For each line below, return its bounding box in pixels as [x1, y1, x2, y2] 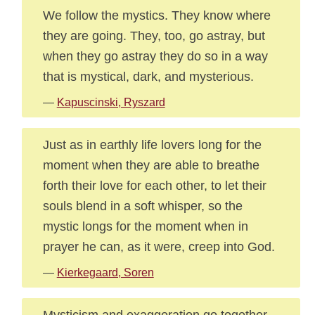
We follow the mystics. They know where [42, 8, 271, 22]
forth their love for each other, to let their [42, 178, 266, 193]
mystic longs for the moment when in [42, 219, 248, 233]
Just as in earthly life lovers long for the [42, 137, 262, 152]
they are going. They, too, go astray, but [42, 28, 265, 43]
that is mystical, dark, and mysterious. [42, 69, 254, 84]
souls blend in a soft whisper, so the [42, 198, 243, 213]
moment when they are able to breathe [42, 157, 259, 172]
